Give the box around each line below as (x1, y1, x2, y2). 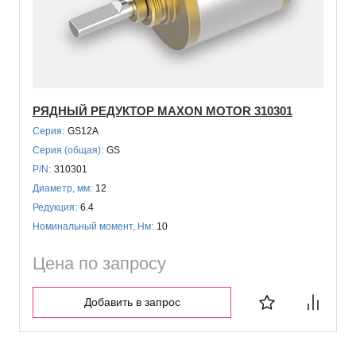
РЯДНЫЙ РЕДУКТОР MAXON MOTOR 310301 (33, 103, 292, 118)
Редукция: (33, 201, 77, 213)
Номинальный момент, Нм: (33, 220, 153, 232)
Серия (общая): (33, 144, 103, 156)
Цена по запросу (33, 253, 166, 273)
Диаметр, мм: (33, 182, 92, 194)
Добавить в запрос (83, 295, 180, 308)
